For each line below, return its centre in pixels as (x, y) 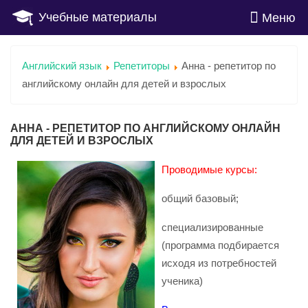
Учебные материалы (96, 17)
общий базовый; (200, 198)
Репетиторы (142, 66)
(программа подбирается (220, 245)
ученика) (182, 280)
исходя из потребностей (219, 263)
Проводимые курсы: (209, 169)
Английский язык (62, 66)
